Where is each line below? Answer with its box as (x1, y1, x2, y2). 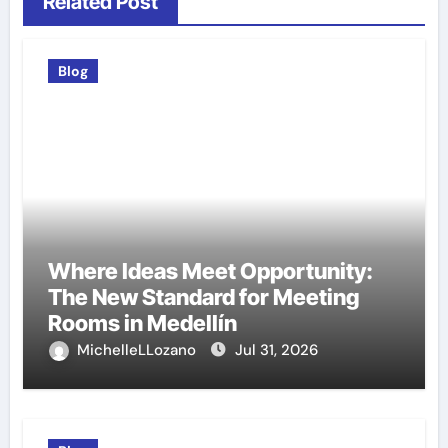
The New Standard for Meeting (47, 283, 359, 310)
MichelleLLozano (76, 339, 200, 360)
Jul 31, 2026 (234, 339, 318, 360)
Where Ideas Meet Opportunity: (47, 257, 373, 284)
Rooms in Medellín (47, 309, 237, 336)
